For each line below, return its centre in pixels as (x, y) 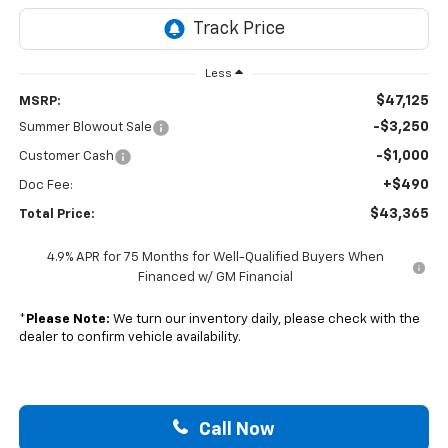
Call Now (235, 429)
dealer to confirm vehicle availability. (129, 337)
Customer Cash (66, 156)
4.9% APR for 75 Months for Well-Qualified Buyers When (215, 257)
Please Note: (67, 319)
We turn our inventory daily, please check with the (264, 319)
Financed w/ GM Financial (215, 277)
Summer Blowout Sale (85, 127)
